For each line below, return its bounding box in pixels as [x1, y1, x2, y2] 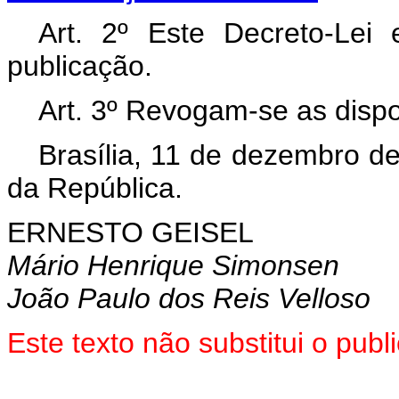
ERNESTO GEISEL [7, 216, 254, 248]
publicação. [7, 50, 152, 82]
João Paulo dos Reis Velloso [7, 282, 370, 314]
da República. [7, 172, 183, 204]
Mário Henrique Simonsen [7, 249, 339, 281]
